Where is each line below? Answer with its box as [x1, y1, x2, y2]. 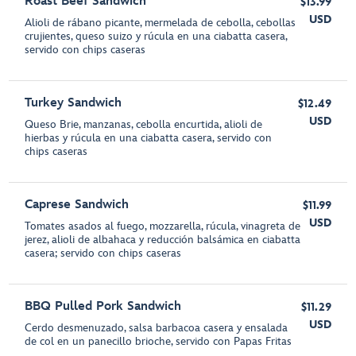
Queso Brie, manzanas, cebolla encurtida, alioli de [25, 118, 263, 131]
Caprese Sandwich [25, 197, 130, 212]
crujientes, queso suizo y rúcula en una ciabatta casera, [25, 29, 288, 43]
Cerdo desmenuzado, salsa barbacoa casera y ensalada [25, 321, 288, 335]
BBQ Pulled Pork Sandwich [25, 299, 182, 314]
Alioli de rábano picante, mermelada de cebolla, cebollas [25, 16, 296, 29]
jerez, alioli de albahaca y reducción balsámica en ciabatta [25, 233, 301, 246]
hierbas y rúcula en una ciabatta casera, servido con [25, 131, 273, 145]
